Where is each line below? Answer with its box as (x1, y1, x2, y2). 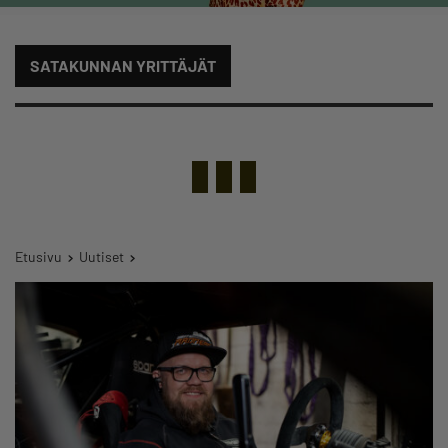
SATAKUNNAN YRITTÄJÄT (30, 55, 216, 75)
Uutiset (79, 247, 124, 265)
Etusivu (15, 247, 62, 265)
